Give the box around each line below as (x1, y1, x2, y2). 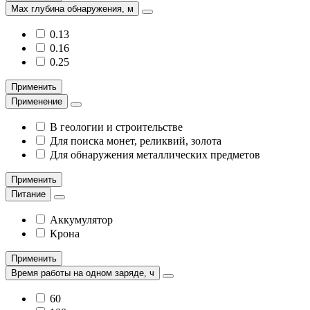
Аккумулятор (50, 214, 113, 226)
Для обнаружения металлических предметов (50, 149, 260, 161)
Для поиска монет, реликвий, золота (50, 135, 221, 147)
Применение (11, 96, 62, 107)
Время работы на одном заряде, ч (11, 268, 154, 278)
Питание (11, 189, 46, 199)
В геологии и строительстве (50, 121, 183, 133)
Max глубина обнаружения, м (11, 3, 134, 14)
